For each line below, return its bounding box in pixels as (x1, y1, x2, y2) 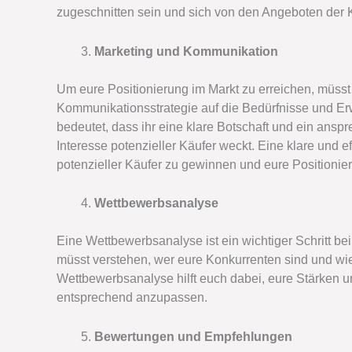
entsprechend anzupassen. (57, 291, 207, 305)
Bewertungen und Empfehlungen (94, 329, 292, 343)
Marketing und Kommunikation (94, 44, 278, 58)
